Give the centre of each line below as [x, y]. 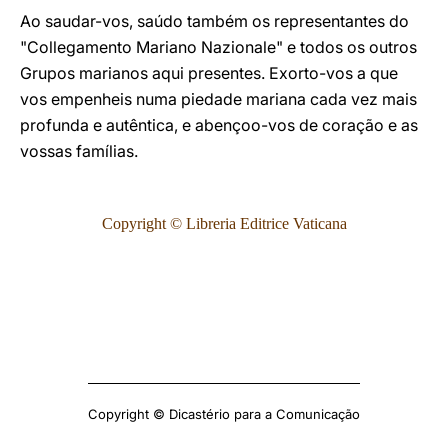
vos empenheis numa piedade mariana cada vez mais [218, 99]
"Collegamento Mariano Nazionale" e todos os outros [218, 47]
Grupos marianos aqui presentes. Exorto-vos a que [209, 73]
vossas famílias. [79, 151]
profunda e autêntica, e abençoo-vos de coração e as [219, 125]
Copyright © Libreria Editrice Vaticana [224, 223]
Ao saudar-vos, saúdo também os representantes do [214, 21]
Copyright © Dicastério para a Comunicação [224, 414]
